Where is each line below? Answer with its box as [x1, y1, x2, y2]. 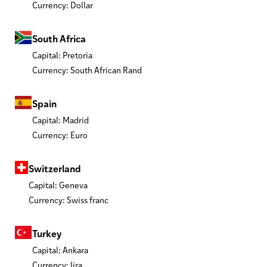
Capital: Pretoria [32, 49, 92, 61]
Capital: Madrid [32, 114, 89, 126]
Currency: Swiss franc [29, 194, 108, 206]
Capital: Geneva [29, 179, 88, 191]
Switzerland [29, 161, 81, 175]
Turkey [32, 226, 61, 240]
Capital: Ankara [32, 244, 88, 256]
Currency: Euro [32, 129, 88, 141]
